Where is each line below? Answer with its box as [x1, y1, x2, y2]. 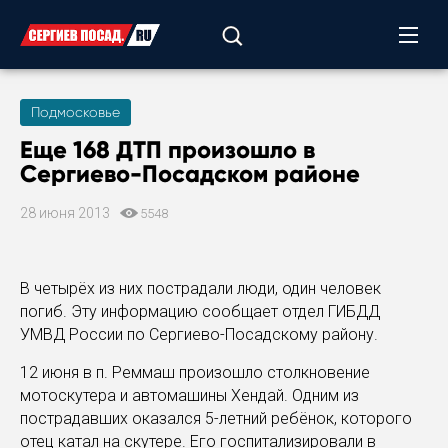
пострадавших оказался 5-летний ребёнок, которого [20, 409, 412, 428]
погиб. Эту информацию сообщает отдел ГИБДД [20, 302, 380, 321]
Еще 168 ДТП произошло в [20, 135, 315, 164]
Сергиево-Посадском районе [20, 159, 360, 188]
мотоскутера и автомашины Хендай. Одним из [20, 386, 359, 405]
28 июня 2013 [20, 205, 113, 221]
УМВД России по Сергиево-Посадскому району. [20, 325, 378, 344]
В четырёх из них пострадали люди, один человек [20, 279, 381, 298]
